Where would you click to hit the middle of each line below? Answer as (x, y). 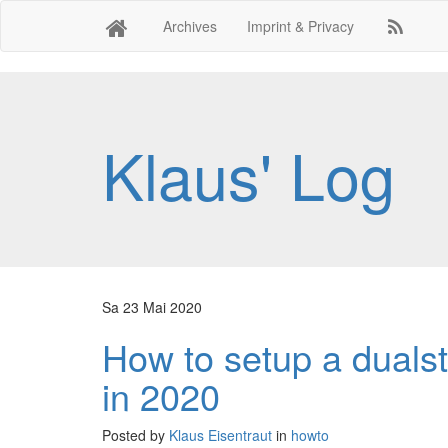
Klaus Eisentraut (220, 435)
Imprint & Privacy (300, 26)
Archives (189, 26)
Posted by (135, 435)
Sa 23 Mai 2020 (152, 307)
